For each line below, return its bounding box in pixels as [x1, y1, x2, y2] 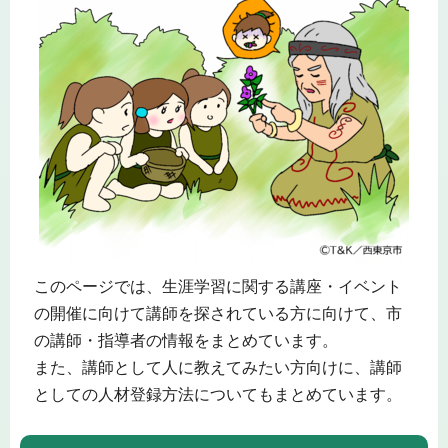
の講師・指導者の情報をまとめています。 [33, 332, 338, 350]
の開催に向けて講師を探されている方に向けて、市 [33, 305, 402, 323]
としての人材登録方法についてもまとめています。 [33, 386, 402, 404]
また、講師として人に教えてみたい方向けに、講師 [33, 359, 402, 377]
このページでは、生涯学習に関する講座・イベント [33, 278, 402, 296]
